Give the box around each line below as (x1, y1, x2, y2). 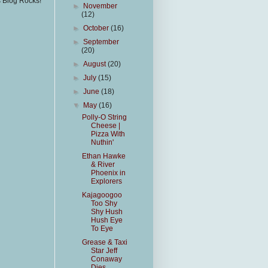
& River (90, 160, 115, 169)
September (83, 38, 120, 46)
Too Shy (90, 199, 117, 208)
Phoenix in (90, 169, 126, 177)
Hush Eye (90, 216, 123, 224)
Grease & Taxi (81, 238, 127, 246)
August (83, 60, 108, 68)
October (83, 24, 111, 32)
